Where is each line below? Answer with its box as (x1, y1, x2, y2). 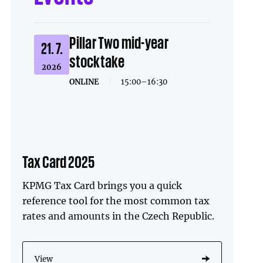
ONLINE (69, 76, 102, 87)
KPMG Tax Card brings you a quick (22, 179, 183, 191)
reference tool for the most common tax (22, 194, 210, 207)
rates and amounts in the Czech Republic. (22, 210, 215, 222)
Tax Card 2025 (22, 153, 95, 170)
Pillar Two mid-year (69, 33, 168, 50)
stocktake (69, 52, 124, 69)
